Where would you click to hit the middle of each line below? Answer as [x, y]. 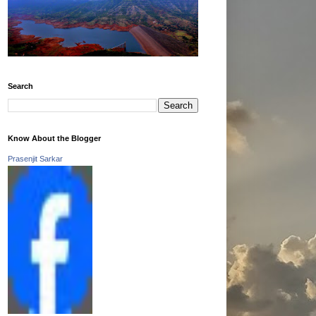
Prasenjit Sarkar [35, 158]
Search [20, 86]
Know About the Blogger [54, 138]
